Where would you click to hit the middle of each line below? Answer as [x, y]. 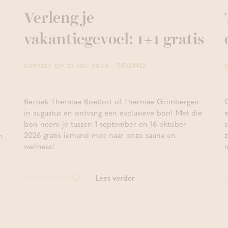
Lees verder [115, 178]
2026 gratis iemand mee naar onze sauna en [99, 135]
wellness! [39, 146]
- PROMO [127, 66]
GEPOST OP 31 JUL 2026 [66, 66]
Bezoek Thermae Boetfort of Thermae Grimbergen [111, 102]
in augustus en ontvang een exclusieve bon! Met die [113, 113]
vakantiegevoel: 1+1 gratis [114, 40]
